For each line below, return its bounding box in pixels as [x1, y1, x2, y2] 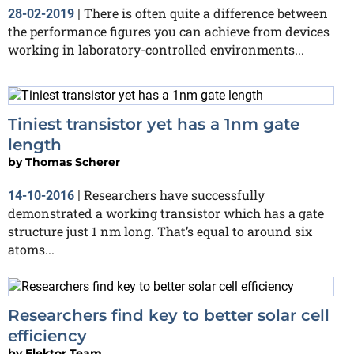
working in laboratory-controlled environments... [8, 40, 304, 58]
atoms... [8, 241, 55, 258]
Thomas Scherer [25, 155, 120, 170]
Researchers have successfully [84, 186, 265, 204]
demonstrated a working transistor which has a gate [8, 205, 324, 222]
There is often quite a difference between [84, 4, 328, 21]
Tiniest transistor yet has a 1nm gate [8, 115, 299, 134]
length [8, 135, 62, 155]
